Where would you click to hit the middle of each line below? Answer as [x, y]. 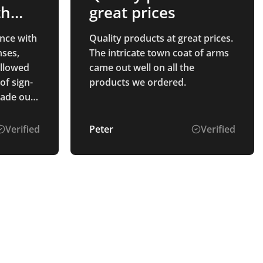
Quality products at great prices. [161, 38]
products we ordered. [137, 82]
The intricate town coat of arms [159, 53]
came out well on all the [141, 68]
